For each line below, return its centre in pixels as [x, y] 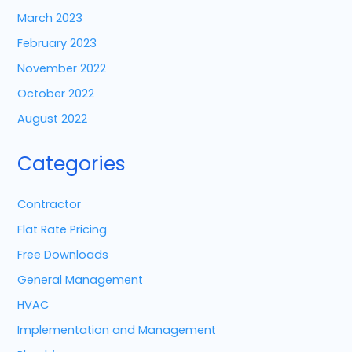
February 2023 [57, 44]
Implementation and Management [117, 330]
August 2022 [53, 119]
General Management [81, 280]
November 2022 [62, 69]
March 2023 [50, 18]
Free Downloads [63, 255]
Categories [72, 163]
